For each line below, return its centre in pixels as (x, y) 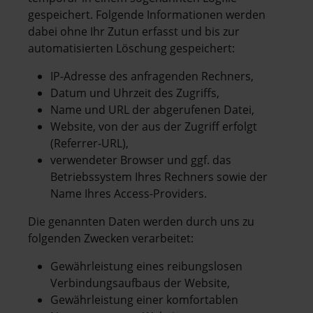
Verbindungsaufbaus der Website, (140, 283)
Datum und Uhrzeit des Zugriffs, (135, 93)
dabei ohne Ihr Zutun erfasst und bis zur (134, 31)
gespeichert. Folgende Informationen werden (147, 14)
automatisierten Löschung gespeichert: (131, 48)
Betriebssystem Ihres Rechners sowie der (159, 176)
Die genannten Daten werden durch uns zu (141, 221)
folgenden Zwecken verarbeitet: (111, 238)
